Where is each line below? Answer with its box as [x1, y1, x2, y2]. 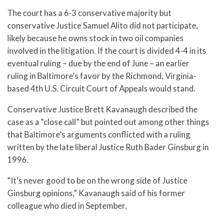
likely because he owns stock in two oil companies [7, 33, 184, 44]
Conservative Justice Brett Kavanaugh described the [7, 104, 198, 114]
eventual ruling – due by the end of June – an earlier [7, 58, 189, 69]
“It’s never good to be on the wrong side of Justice [7, 175, 187, 186]
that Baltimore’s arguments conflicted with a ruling [7, 129, 190, 139]
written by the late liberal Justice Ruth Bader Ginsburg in [7, 141, 209, 152]
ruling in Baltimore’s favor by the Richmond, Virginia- [7, 71, 196, 81]
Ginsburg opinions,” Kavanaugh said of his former [7, 187, 185, 198]
